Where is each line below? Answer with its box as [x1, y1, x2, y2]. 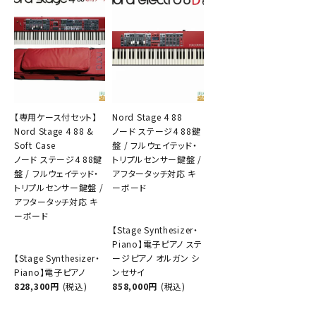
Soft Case [14, 138, 56, 151]
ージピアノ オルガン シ [112, 251, 200, 264]
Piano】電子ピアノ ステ [112, 237, 203, 250]
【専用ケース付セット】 [14, 110, 97, 123]
